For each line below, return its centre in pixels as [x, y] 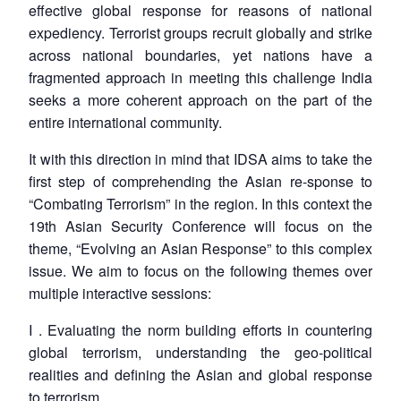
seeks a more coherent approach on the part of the [200, 99]
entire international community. [125, 122]
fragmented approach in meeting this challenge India [200, 77]
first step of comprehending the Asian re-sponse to [200, 181]
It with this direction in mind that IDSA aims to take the [200, 158]
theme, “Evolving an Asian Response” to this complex [200, 248]
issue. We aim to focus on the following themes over [200, 270]
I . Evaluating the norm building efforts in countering [200, 329]
